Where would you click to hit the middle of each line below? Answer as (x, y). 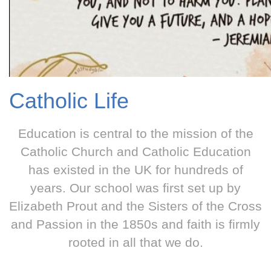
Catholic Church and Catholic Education (135, 152)
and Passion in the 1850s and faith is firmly (135, 224)
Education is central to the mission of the (135, 134)
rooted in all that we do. (135, 243)
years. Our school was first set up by (135, 188)
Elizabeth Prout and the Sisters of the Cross (135, 206)
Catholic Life (69, 101)
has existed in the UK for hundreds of (135, 170)
